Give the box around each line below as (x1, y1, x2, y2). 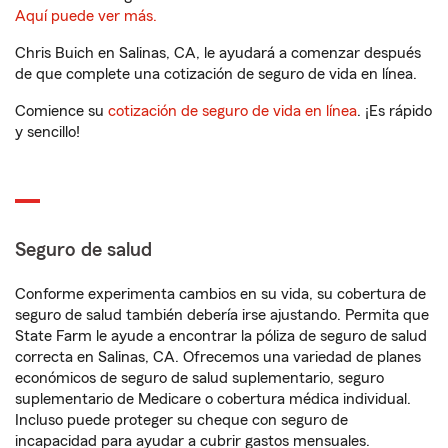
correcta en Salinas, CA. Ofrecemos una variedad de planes (15, 349, 421, 366)
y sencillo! (15, 124, 80, 141)
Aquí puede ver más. (15, 8, 157, 25)
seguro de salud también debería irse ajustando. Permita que (15, 307, 429, 324)
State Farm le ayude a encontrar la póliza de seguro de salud (15, 328, 427, 345)
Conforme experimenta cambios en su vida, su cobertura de (15, 286, 426, 303)
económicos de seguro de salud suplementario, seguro (15, 370, 384, 387)
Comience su (15, 103, 108, 120)
